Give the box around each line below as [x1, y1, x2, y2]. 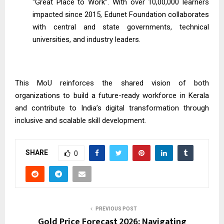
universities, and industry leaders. [32, 35, 140, 44]
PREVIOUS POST [95, 206, 137, 211]
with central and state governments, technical [32, 22, 209, 31]
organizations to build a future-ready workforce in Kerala [15, 91, 209, 100]
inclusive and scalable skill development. [15, 116, 146, 125]
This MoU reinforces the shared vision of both [15, 78, 209, 87]
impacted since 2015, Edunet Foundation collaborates [32, 10, 209, 19]
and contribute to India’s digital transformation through [15, 103, 209, 112]
